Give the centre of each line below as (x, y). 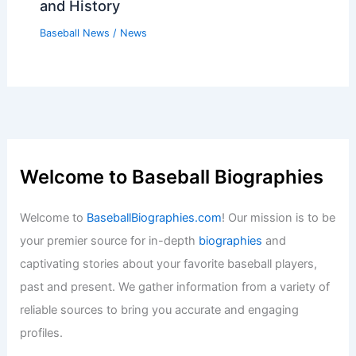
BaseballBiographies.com (155, 218)
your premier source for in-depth (110, 241)
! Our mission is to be (279, 218)
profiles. (42, 333)
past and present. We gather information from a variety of (175, 287)
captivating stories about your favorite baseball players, (169, 264)
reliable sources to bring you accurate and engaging (160, 310)
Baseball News (74, 33)
